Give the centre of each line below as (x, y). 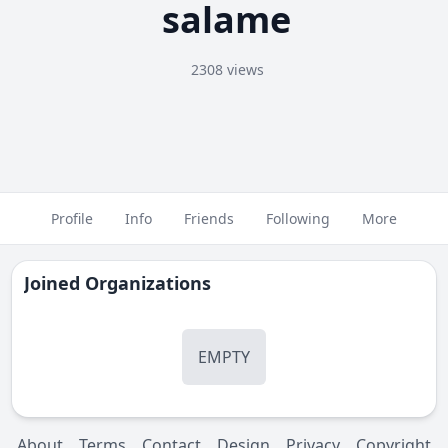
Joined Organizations (117, 283)
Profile (72, 218)
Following (298, 218)
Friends (209, 218)
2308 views (227, 69)
